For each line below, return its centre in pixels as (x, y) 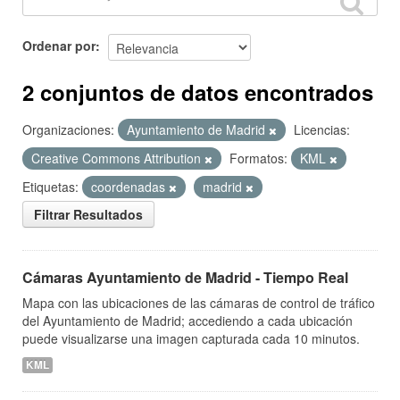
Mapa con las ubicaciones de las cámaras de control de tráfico (199, 303)
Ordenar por (59, 45)
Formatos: (258, 158)
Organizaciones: (68, 129)
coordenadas (130, 187)
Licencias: (322, 129)
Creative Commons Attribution (118, 158)
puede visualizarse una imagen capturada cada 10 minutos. (191, 338)
